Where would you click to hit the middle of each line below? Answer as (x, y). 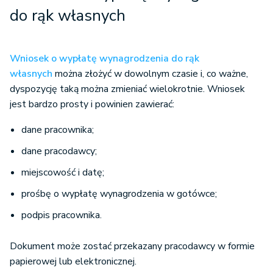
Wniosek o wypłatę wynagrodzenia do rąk (105, 59)
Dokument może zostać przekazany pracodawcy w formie (132, 246)
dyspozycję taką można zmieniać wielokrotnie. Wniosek (127, 89)
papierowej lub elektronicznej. (73, 262)
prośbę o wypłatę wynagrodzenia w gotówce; (119, 194)
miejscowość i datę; (63, 173)
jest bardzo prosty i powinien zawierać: (92, 105)
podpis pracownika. (62, 215)
